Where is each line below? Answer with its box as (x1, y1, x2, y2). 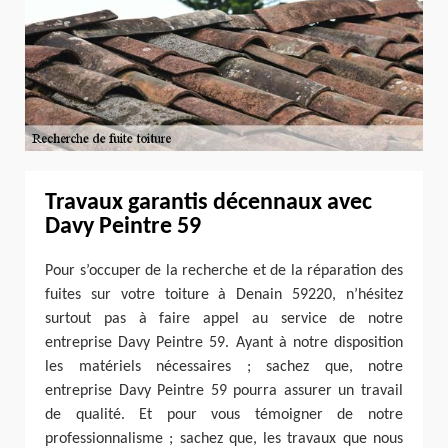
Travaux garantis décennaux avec (45, 190, 372, 215)
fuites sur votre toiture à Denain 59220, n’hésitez (45, 286, 403, 303)
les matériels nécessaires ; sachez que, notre (45, 358, 403, 375)
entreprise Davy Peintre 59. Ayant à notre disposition (45, 334, 403, 351)
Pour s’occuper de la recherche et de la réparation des (45, 262, 403, 279)
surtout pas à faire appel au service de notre (45, 310, 403, 327)
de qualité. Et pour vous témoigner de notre (45, 406, 403, 423)
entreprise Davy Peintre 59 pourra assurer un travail (45, 382, 403, 399)
